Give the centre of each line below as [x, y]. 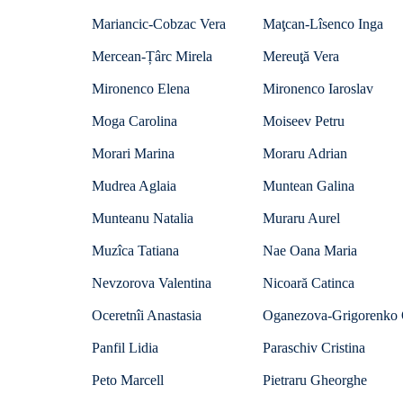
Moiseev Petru [304, 121]
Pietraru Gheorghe [315, 380]
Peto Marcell [128, 380]
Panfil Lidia [125, 348]
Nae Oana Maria [310, 251]
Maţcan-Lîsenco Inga [323, 24]
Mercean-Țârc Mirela [152, 56]
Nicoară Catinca [309, 283]
